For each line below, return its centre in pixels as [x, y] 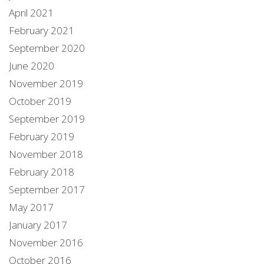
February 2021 [42, 30]
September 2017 [47, 189]
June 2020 [32, 65]
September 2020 [47, 48]
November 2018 [46, 154]
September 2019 [47, 118]
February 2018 [42, 171]
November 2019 [46, 83]
